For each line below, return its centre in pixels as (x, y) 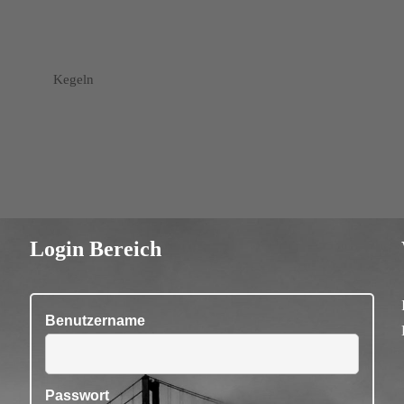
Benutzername (96, 321)
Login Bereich (96, 249)
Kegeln (73, 79)
